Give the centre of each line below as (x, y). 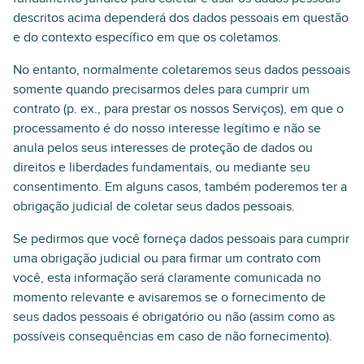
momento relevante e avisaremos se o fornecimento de (169, 297)
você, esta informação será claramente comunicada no (167, 278)
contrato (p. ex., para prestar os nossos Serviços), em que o (178, 109)
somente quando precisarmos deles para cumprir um (161, 89)
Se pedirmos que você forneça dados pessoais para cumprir (181, 239)
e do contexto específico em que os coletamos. (147, 37)
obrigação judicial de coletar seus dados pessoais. (154, 206)
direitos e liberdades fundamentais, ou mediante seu (162, 167)
